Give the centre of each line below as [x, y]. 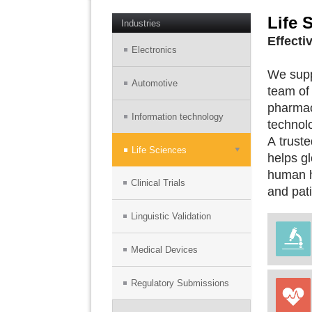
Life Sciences [159, 150]
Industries [141, 23]
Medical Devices [164, 250]
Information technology [177, 117]
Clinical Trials [158, 183]
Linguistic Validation [171, 216]
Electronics [154, 50]
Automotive [154, 83]
